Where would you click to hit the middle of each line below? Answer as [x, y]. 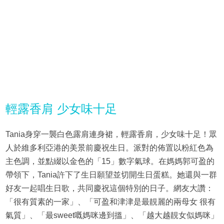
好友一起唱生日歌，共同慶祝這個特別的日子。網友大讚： [109, 188]
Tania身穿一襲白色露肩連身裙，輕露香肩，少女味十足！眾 [111, 134]
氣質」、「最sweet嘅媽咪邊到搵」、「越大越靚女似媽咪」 [112, 215]
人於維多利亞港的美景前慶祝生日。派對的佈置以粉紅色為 [109, 148]
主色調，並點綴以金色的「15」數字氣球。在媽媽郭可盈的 [110, 161]
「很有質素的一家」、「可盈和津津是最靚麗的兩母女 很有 [110, 202]
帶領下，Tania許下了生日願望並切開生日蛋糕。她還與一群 [111, 175]
